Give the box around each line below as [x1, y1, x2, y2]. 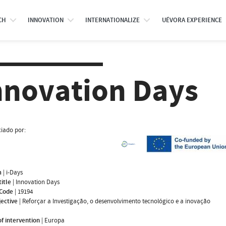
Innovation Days [16, 177, 60, 187]
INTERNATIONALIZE [85, 16, 140, 25]
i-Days [6, 167, 23, 177]
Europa [44, 215, 65, 225]
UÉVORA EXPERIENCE [161, 16, 222, 25]
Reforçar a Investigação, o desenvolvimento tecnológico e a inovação [22, 196, 210, 206]
